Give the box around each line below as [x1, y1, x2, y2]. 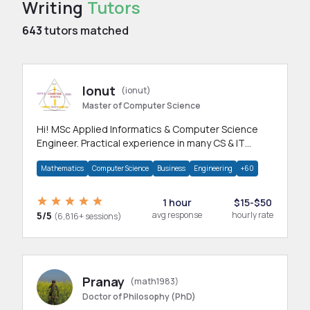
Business [157, 163, 185, 173]
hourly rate [232, 209, 273, 221]
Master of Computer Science [82, 100, 201, 111]
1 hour [162, 196, 192, 209]
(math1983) [130, 275, 179, 287]
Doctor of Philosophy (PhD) [82, 291, 196, 302]
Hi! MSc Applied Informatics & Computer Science [37, 122, 258, 136]
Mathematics [41, 163, 84, 173]
